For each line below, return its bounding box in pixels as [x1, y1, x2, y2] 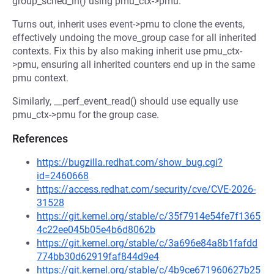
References [12, 132, 68, 145]
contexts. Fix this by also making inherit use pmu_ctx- [12, 45, 242, 57]
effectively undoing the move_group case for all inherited [12, 32, 256, 43]
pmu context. [12, 72, 68, 84]
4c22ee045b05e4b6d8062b [37, 224, 155, 235]
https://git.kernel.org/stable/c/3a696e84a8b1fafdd [37, 237, 257, 249]
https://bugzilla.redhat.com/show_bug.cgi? [37, 157, 223, 168]
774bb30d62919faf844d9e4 [37, 251, 159, 262]
